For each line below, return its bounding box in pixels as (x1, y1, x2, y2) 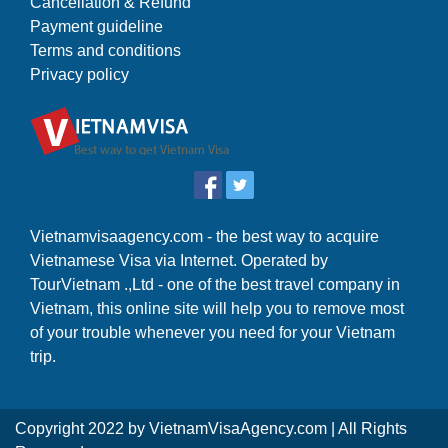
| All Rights (327, 420, 407, 437)
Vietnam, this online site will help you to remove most (30, 300, 404, 317)
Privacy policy (30, 66, 129, 83)
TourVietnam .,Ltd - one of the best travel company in (30, 276, 400, 293)
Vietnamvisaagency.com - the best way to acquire (30, 228, 379, 245)
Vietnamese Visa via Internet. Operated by (30, 252, 328, 269)
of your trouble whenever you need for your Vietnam (30, 324, 395, 341)
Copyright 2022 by (15, 420, 149, 437)
